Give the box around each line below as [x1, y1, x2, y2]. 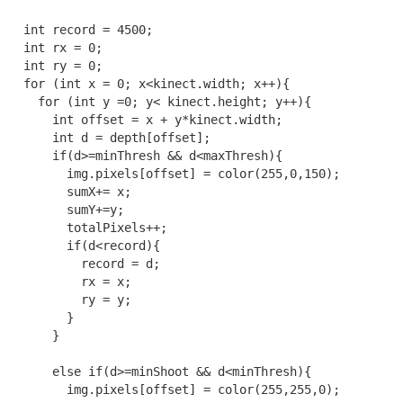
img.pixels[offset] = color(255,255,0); [9, 381, 340, 397]
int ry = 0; [9, 58, 103, 73]
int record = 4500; [9, 22, 153, 37]
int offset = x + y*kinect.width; [9, 112, 282, 127]
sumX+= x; [9, 184, 131, 199]
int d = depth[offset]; [9, 130, 210, 145]
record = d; [9, 255, 160, 271]
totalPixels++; [9, 219, 167, 235]
